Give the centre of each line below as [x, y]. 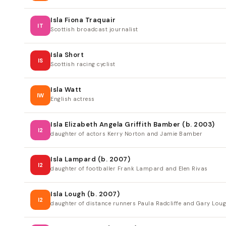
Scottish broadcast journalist [94, 30]
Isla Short [67, 55]
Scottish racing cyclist [83, 64]
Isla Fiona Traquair [83, 20]
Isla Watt [66, 90]
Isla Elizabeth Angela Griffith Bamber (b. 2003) [133, 125]
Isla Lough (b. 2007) [85, 194]
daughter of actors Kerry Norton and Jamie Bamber [126, 134]
